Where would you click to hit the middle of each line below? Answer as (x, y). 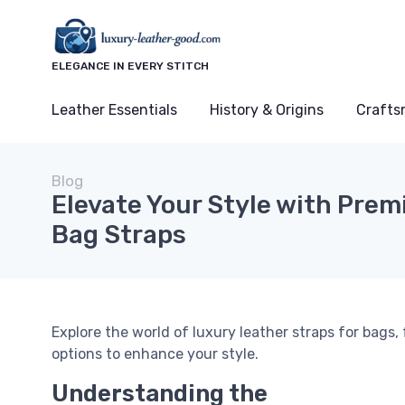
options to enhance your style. (155, 354)
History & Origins (267, 110)
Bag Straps (119, 235)
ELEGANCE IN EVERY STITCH (130, 66)
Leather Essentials (114, 110)
